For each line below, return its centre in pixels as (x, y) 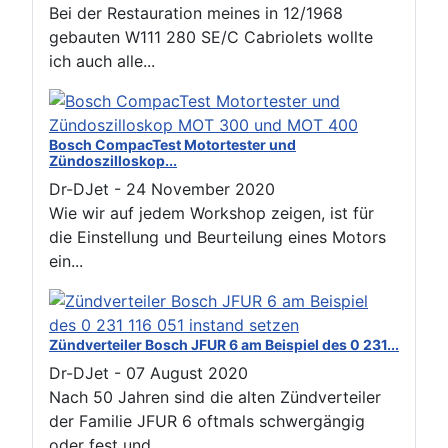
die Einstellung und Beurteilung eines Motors (217, 236)
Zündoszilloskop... (113, 160)
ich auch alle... (102, 60)
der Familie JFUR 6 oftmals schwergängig (207, 420)
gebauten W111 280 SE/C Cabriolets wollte (211, 36)
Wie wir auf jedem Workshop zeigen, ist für (211, 212)
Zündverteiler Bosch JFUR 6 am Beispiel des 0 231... (224, 344)
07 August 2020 (187, 372)
